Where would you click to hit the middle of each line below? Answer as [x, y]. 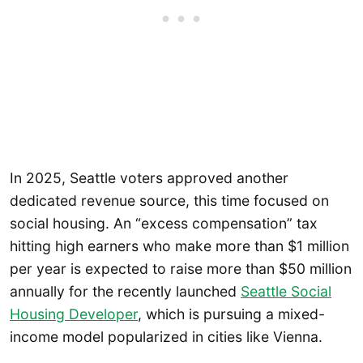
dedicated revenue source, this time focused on [169, 201]
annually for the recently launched [125, 292]
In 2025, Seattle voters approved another [149, 178]
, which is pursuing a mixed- [231, 314]
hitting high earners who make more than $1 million [179, 246]
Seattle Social [286, 292]
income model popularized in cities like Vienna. [166, 337]
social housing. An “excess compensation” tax [164, 224]
